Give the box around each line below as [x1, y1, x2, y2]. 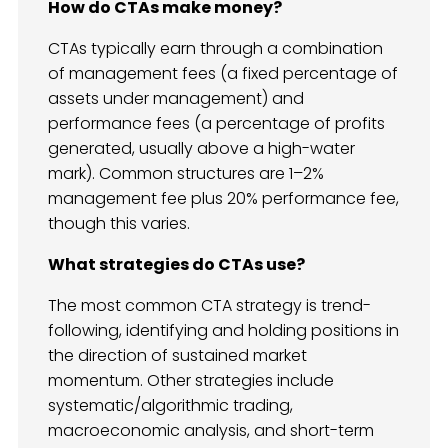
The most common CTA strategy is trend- [48, 293, 371, 317]
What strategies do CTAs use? [48, 252, 305, 276]
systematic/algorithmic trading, [48, 393, 293, 417]
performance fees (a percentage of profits [48, 111, 385, 135]
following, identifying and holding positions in [48, 318, 399, 342]
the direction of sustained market [48, 343, 307, 367]
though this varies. [48, 211, 190, 235]
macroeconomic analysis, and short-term [48, 418, 374, 442]
